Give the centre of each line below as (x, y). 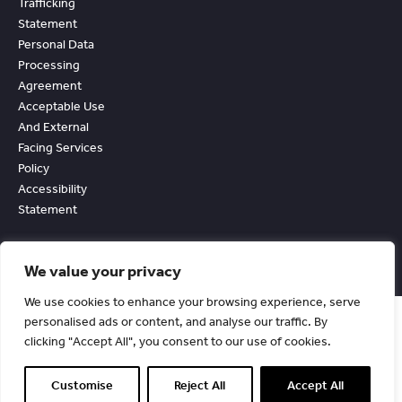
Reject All (200, 385)
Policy (34, 169)
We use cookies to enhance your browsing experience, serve (192, 302)
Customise (83, 385)
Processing (49, 66)
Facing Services (61, 148)
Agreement (50, 86)
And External (53, 127)
